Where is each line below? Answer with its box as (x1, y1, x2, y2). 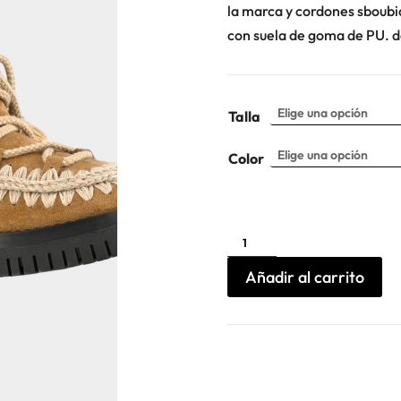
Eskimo (226, 238, 272, 257)
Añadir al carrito (244, 266, 364, 287)
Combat (226, 251, 278, 269)
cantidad (226, 276, 283, 294)
